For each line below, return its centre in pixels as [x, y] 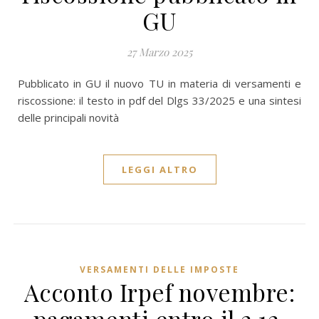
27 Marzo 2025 [159, 52]
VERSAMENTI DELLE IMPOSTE [159, 270]
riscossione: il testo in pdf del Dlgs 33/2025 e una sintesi [159, 100]
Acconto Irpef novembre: [159, 292]
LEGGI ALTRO [159, 169]
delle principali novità [68, 117]
